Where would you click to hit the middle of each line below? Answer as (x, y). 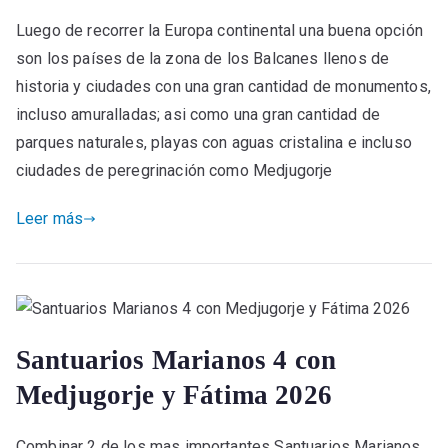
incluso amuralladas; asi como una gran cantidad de (198, 114)
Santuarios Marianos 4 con (176, 359)
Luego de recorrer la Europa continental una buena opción (219, 30)
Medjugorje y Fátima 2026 (174, 394)
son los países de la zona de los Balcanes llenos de (203, 58)
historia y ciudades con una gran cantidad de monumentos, (223, 86)
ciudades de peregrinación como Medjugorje (174, 170)
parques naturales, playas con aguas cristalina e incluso (214, 142)
